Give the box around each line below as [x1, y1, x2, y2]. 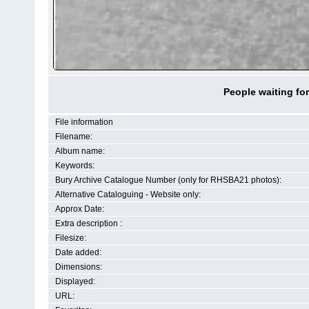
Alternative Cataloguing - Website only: [55, 190, 201, 199]
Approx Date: [55, 204, 104, 214]
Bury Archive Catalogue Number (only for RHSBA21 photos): [55, 175, 281, 185]
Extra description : [55, 219, 122, 228]
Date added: [55, 248, 101, 257]
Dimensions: [55, 262, 102, 272]
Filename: [55, 132, 92, 141]
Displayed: [55, 277, 95, 286]
